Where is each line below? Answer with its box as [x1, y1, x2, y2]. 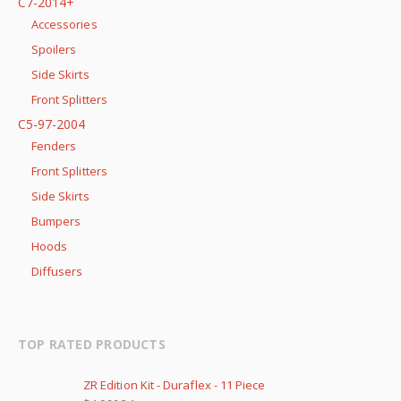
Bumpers [31, 213, 81, 230]
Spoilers [31, 41, 77, 58]
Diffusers [31, 263, 83, 280]
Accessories [31, 16, 98, 33]
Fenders [31, 138, 77, 155]
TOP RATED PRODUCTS [18, 336, 166, 354]
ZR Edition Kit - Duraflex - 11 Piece [83, 377, 266, 394]
